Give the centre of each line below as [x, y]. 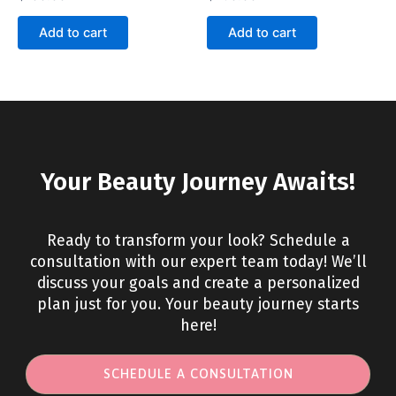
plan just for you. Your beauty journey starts [198, 304]
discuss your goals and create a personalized [198, 283]
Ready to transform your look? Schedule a [198, 240]
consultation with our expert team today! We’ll [198, 262]
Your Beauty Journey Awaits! [198, 182]
